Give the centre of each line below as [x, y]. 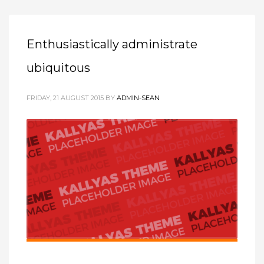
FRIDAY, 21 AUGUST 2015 [65, 98]
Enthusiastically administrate [112, 44]
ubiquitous [58, 68]
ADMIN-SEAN [138, 98]
